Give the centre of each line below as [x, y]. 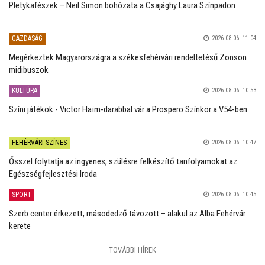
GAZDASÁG [27, 38]
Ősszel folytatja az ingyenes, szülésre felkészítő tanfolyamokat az [123, 161]
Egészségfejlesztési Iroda [53, 174]
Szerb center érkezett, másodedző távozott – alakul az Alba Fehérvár [127, 213]
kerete [20, 226]
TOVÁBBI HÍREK [132, 250]
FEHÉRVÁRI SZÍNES [39, 142]
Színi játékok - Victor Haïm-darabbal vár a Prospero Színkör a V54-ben [128, 109]
